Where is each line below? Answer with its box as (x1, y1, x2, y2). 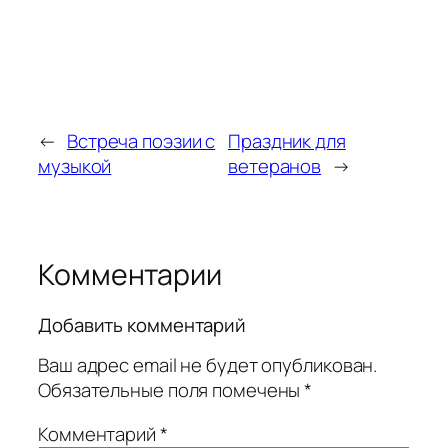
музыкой (38, 152, 112, 179)
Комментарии (38, 254, 222, 294)
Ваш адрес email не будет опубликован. (38, 352, 378, 379)
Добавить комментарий (38, 311, 246, 338)
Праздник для (228, 127, 346, 154)
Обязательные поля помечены (38, 377, 305, 404)
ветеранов (228, 152, 322, 179)
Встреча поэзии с (66, 127, 216, 154)
